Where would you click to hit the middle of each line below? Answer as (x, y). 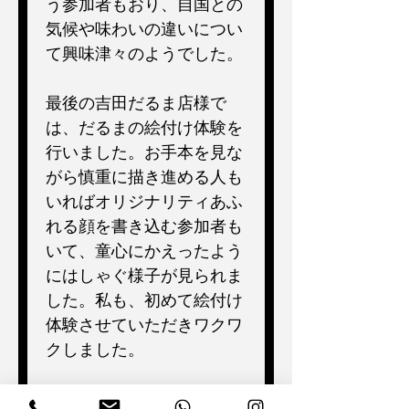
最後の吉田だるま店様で (136, 102)
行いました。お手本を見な (144, 152)
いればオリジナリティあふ (144, 201)
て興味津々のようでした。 (144, 53)
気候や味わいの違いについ (144, 28)
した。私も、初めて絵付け (144, 299)
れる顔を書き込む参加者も (144, 225)
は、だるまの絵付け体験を (144, 127)
